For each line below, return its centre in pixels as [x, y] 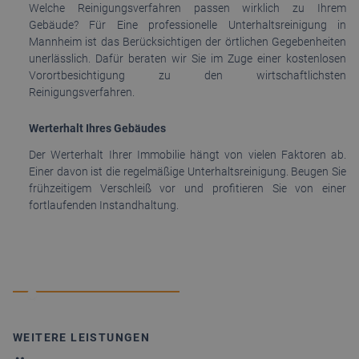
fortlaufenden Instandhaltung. [104, 205]
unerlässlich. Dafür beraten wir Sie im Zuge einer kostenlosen [188, 58]
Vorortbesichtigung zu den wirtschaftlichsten [188, 75]
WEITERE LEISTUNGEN [82, 337]
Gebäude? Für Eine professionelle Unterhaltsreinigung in [188, 24]
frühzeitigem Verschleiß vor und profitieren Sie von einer [188, 188]
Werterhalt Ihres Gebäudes [97, 128]
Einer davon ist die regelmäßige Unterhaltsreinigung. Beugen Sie [188, 171]
